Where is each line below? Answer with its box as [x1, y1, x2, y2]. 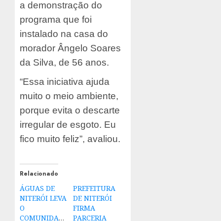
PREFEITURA [73, 184, 115, 193]
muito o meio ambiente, [20, 91, 118, 102]
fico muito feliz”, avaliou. [20, 134, 120, 145]
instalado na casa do [20, 29, 108, 39]
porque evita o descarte [20, 105, 120, 116]
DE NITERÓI [73, 193, 112, 203]
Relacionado [20, 169, 58, 179]
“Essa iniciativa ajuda [20, 76, 110, 87]
